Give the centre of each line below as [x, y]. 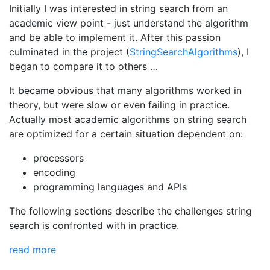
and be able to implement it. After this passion [115, 37]
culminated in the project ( [69, 52]
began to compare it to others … [83, 66]
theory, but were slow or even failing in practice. [119, 105]
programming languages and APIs [110, 187]
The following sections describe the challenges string [130, 211]
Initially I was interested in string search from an [118, 8]
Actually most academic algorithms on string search [128, 119]
